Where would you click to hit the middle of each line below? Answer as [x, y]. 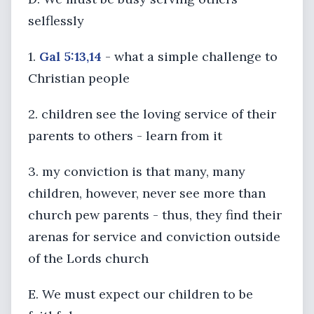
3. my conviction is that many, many [137, 171]
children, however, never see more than [147, 193]
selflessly [56, 21]
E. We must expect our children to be [141, 294]
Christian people [79, 78]
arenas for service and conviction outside [154, 237]
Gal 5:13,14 [70, 56]
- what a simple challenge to [190, 56]
